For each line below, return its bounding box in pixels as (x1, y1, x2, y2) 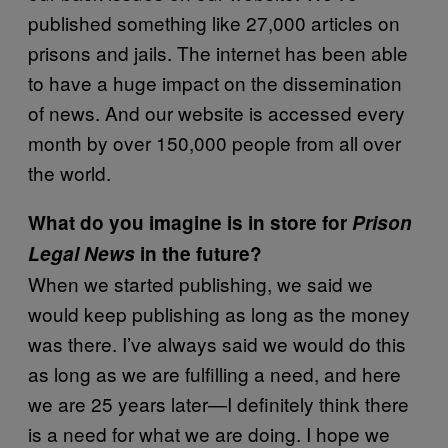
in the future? (135, 239, 262, 267)
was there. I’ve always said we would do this (28, 329, 406, 357)
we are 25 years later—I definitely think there (28, 389, 409, 417)
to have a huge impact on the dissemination (28, 68, 402, 96)
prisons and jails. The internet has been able (28, 38, 408, 66)
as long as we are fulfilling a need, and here (28, 359, 401, 387)
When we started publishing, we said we (28, 269, 373, 297)
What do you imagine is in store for (28, 208, 352, 236)
